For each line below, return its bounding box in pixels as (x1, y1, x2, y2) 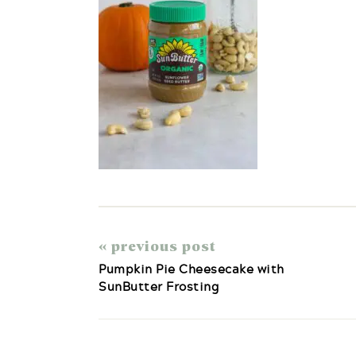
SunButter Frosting (99, 277, 219, 296)
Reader (98, 319, 161, 336)
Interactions (98, 338, 208, 354)
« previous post (99, 236, 216, 255)
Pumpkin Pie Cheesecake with (99, 259, 284, 278)
